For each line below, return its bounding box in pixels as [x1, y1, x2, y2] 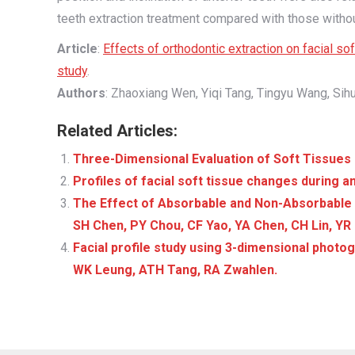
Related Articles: [57, 121, 177, 140]
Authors [57, 86, 105, 101]
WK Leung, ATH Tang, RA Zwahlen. [73, 262, 277, 277]
